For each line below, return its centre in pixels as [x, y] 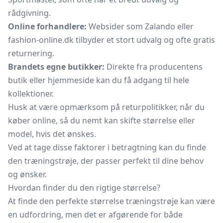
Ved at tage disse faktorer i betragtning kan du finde [107, 147]
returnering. [31, 53]
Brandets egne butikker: [56, 67]
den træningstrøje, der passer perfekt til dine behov [106, 161]
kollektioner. [31, 94]
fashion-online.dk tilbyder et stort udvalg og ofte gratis [111, 40]
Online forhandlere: [47, 26]
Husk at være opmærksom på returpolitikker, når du [106, 107]
